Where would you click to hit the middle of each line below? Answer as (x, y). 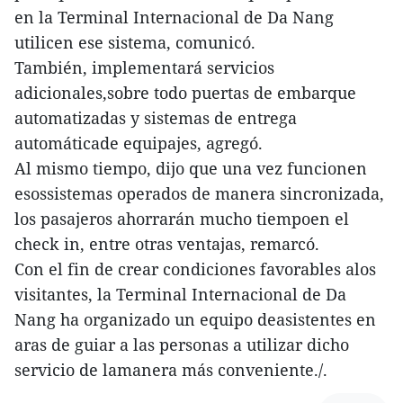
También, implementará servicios (144, 67)
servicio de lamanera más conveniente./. (171, 369)
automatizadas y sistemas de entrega (156, 117)
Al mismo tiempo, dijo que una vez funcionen (191, 168)
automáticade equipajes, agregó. (139, 143)
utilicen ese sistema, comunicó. (135, 42)
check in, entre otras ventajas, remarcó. (167, 243)
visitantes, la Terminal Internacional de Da (180, 294)
